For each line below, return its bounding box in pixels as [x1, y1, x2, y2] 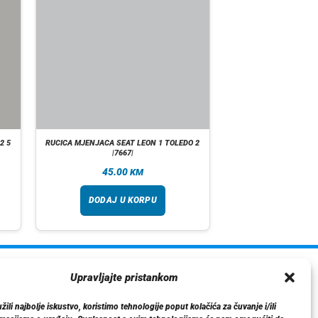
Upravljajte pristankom [70, 271, 178, 285]
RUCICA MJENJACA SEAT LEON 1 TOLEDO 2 [45, 138, 200, 148]
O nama [6, 287, 39, 300]
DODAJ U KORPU [88, 195, 158, 206]
